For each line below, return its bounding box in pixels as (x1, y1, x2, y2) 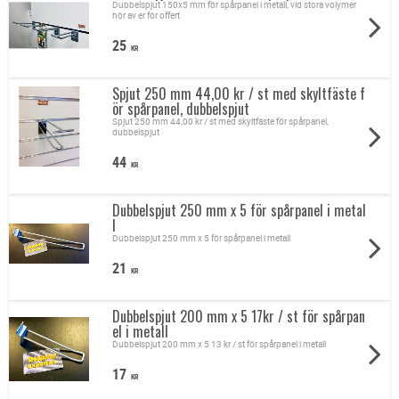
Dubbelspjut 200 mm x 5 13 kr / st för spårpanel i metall (111, 338, 326, 351)
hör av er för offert (111, 10, 180, 22)
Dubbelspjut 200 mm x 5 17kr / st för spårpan (111, 305, 365, 328)
